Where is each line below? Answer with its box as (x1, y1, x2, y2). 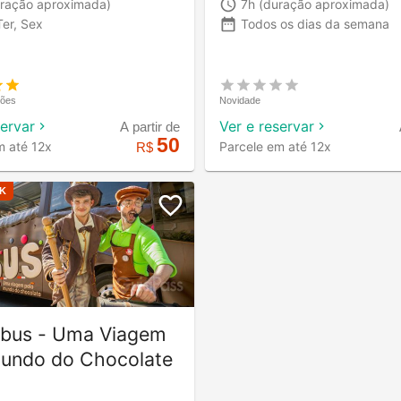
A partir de (120, 119, 180, 134)
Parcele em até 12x (219, 138, 331, 154)
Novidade (219, 94, 260, 106)
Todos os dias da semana (241, 16, 389, 32)
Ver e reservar (219, 116, 314, 135)
